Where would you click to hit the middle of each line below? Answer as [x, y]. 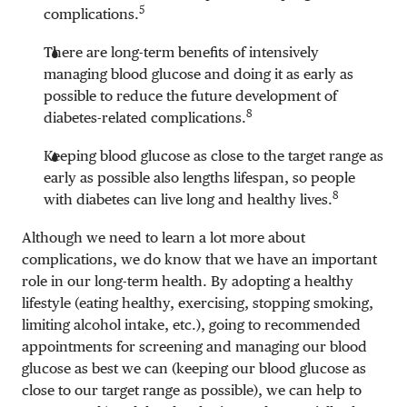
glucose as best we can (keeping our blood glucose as [194, 368]
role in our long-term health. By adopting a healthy [188, 281]
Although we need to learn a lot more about [164, 237]
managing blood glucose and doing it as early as [199, 74]
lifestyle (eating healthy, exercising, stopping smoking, [198, 303]
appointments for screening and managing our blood [194, 346]
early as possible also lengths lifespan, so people [199, 177]
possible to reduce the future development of [190, 95]
